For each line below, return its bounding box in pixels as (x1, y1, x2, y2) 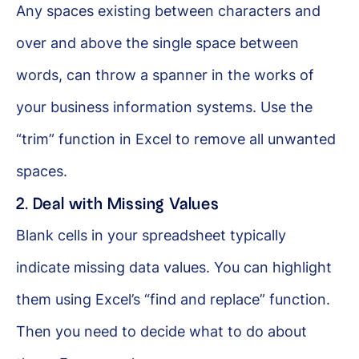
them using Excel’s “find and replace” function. (16, 290, 330, 308)
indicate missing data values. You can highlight (16, 258, 332, 276)
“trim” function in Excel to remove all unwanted (16, 130, 336, 147)
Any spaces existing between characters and (16, 2, 321, 19)
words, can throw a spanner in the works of (16, 66, 314, 83)
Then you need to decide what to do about (16, 322, 307, 340)
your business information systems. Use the (16, 98, 313, 115)
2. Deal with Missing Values (16, 194, 220, 212)
